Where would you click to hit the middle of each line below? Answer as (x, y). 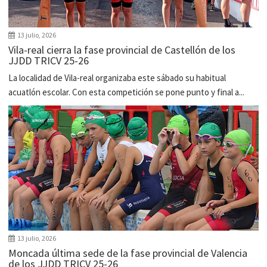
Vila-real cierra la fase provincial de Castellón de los (122, 50)
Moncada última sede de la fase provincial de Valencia (128, 253)
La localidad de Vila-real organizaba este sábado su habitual (117, 78)
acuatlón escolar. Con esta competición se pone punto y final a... (127, 92)
